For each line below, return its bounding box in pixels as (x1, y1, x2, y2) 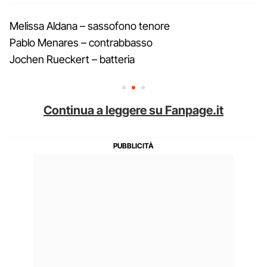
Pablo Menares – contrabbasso (10, 36, 153, 49)
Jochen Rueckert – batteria (10, 52, 135, 66)
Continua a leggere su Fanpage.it (44, 103, 223, 117)
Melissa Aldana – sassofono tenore (10, 19, 170, 32)
